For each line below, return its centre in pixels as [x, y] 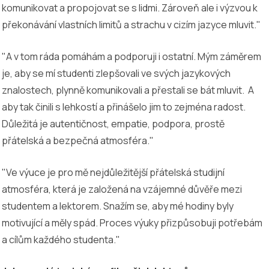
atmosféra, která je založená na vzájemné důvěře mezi [122, 189]
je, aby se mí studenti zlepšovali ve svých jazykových [116, 73]
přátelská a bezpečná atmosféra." [78, 140]
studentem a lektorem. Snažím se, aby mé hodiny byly [118, 206]
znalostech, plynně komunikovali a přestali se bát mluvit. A [128, 90]
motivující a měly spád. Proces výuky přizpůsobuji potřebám [132, 222]
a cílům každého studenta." [61, 239]
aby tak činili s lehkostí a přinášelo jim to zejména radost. [124, 107]
